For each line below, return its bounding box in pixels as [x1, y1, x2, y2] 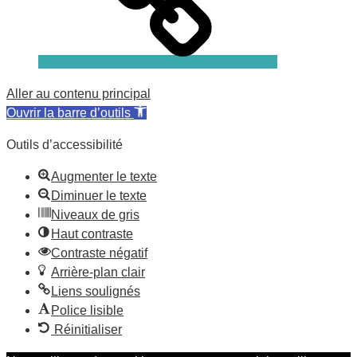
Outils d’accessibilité [6, 137, 123, 151]
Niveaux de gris [51, 207, 139, 222]
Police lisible [51, 303, 124, 317]
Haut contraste [51, 226, 133, 241]
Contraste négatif [51, 245, 147, 260]
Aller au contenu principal [6, 86, 151, 100]
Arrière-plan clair [51, 265, 145, 279]
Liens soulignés [51, 284, 140, 298]
